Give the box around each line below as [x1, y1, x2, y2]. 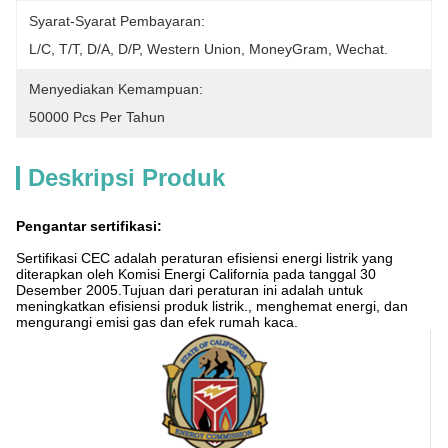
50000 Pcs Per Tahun [29, 109, 165, 125]
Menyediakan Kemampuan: [29, 81, 203, 97]
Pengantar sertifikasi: [16, 218, 162, 234]
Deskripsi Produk [28, 164, 225, 191]
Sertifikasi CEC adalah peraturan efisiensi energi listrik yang [16, 250, 393, 266]
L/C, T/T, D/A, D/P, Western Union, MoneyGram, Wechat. [29, 41, 388, 57]
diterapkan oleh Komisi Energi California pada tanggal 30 [16, 266, 376, 282]
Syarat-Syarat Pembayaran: [29, 13, 205, 29]
